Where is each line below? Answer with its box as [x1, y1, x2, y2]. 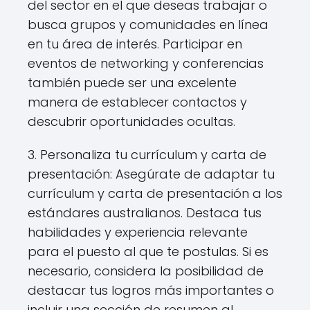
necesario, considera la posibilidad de [28, 262, 264, 280]
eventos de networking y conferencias [28, 54, 264, 72]
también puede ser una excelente [28, 73, 237, 91]
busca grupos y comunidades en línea [28, 15, 268, 33]
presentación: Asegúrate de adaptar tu [28, 165, 275, 183]
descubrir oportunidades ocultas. [28, 112, 235, 130]
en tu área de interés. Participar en [28, 35, 242, 53]
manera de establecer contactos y [28, 93, 247, 111]
